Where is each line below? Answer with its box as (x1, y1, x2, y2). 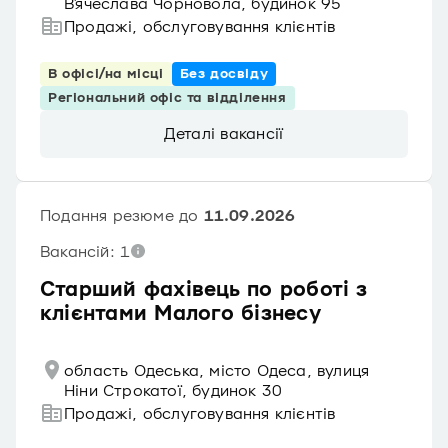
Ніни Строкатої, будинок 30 (64, 382, 283, 400)
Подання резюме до (40, 207, 204, 225)
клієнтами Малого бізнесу (40, 302, 321, 326)
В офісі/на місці (48, 66, 164, 82)
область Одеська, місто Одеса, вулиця (64, 362, 370, 380)
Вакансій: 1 (40, 243, 131, 261)
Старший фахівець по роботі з (40, 278, 368, 302)
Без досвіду (179, 66, 269, 82)
